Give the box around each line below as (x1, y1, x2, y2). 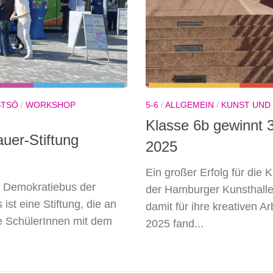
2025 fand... (146, 217, 204, 230)
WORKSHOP (26, 100, 76, 110)
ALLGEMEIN (165, 100, 214, 110)
